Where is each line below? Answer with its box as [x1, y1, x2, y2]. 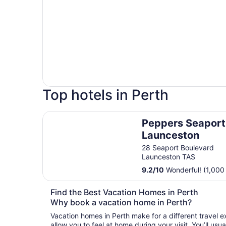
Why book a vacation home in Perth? [50, 197, 192, 208]
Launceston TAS [142, 152, 196, 161]
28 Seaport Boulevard [142, 143, 214, 152]
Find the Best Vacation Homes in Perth [50, 187, 198, 198]
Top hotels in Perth [42, 86, 168, 104]
